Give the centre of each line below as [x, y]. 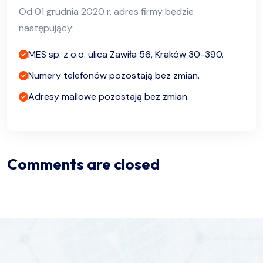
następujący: [46, 28]
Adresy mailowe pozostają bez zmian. [109, 97]
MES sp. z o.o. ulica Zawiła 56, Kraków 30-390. [126, 55]
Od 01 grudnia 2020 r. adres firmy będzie [106, 12]
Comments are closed [83, 164]
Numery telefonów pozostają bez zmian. [114, 76]
